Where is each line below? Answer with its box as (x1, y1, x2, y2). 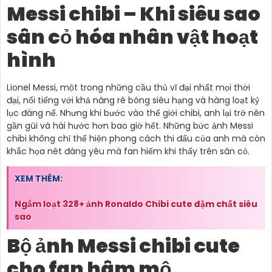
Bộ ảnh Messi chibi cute (7, 232, 240, 260)
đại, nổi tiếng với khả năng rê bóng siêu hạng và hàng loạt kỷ (7, 93, 259, 106)
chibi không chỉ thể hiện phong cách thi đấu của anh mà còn (7, 132, 265, 144)
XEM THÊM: (15, 172, 63, 185)
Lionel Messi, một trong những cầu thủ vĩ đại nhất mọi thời (7, 81, 250, 93)
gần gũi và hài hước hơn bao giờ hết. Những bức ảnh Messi (7, 119, 253, 132)
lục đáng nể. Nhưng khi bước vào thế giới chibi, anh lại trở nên (7, 106, 265, 119)
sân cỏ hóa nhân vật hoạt (7, 22, 258, 50)
